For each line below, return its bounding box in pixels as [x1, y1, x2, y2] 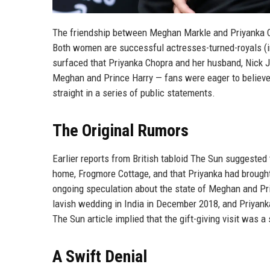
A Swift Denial [52, 246, 147, 266]
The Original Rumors [52, 120, 189, 140]
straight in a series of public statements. [52, 86, 215, 99]
